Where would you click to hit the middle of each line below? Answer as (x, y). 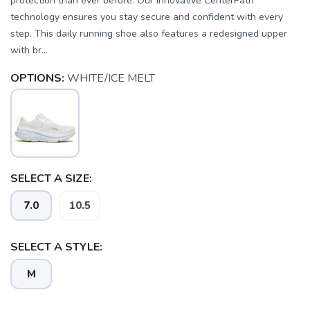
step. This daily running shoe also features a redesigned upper (149, 34)
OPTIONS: (37, 78)
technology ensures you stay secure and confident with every (147, 17)
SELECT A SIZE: (51, 179)
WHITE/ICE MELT (111, 78)
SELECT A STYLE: (56, 247)
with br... (29, 50)
